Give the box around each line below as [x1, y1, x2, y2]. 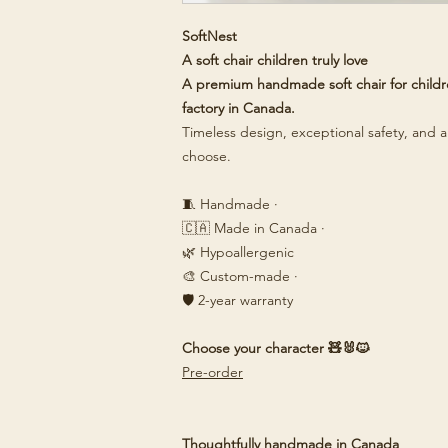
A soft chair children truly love [182, 51, 368, 69]
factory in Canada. [182, 99, 295, 117]
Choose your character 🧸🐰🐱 [182, 339, 370, 357]
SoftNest [182, 27, 237, 45]
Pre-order [182, 363, 243, 381]
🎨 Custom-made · [182, 267, 298, 285]
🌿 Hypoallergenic [182, 243, 294, 261]
